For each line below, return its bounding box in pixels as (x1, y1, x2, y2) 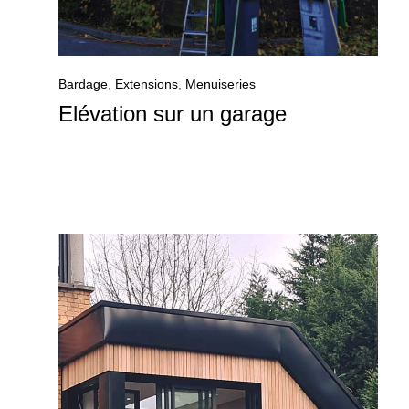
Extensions (115, 77, 178, 92)
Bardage (58, 77, 108, 92)
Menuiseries (185, 77, 256, 92)
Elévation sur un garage (58, 101, 287, 127)
